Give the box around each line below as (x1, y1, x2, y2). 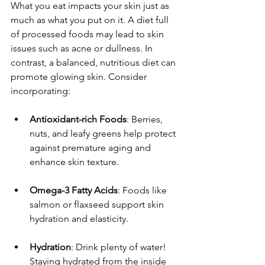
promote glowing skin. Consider (11, 71, 149, 83)
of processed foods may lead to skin (11, 28, 166, 40)
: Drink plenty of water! (71, 241, 169, 253)
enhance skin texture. (30, 156, 119, 168)
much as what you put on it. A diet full (11, 14, 171, 26)
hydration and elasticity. (30, 213, 128, 225)
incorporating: (11, 85, 70, 97)
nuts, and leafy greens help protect (30, 128, 178, 140)
